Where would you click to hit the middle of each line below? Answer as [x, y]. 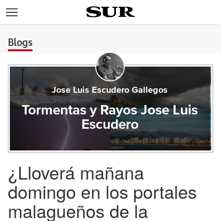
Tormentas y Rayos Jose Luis [110, 110]
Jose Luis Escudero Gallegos [110, 90]
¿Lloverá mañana [76, 172]
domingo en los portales [102, 191]
